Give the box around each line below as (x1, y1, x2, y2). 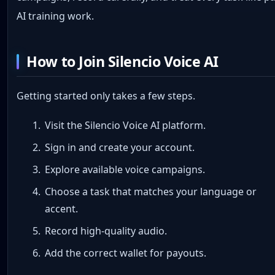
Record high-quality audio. (44, 224, 167, 238)
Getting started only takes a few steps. (17, 89, 196, 103)
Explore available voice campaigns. (44, 163, 205, 177)
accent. (44, 202, 78, 216)
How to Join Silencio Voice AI (26, 51, 219, 71)
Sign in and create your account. (44, 141, 195, 155)
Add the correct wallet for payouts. (44, 246, 206, 260)
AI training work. (17, 9, 95, 23)
